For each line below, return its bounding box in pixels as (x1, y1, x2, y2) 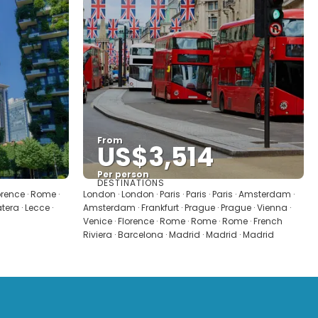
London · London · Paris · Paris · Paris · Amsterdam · (83, 188, 295, 200)
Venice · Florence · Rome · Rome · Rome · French (83, 215, 283, 227)
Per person (97, 168, 149, 180)
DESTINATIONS (97, 177, 165, 189)
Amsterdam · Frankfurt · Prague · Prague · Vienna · (83, 202, 291, 214)
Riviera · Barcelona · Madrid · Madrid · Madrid (83, 229, 274, 241)
